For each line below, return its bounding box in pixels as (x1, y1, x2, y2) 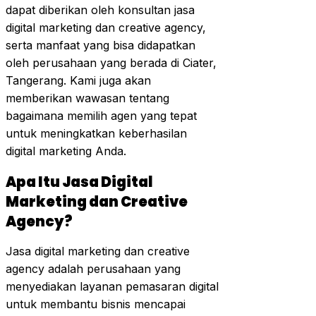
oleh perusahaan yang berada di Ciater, (6, 56, 217, 71)
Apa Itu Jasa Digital (6, 171, 153, 192)
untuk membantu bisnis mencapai (6, 297, 186, 312)
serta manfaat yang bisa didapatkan (6, 38, 195, 53)
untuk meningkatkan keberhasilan (6, 126, 187, 141)
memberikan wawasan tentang (6, 91, 169, 106)
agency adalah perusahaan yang (6, 262, 181, 276)
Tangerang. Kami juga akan (6, 73, 151, 88)
